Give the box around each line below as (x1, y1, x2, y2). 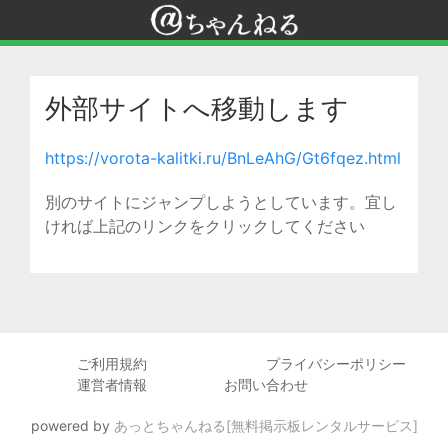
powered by (30, 417, 114, 434)
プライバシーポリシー (266, 355, 406, 372)
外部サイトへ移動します (45, 92, 349, 125)
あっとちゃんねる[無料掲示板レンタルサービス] (113, 417, 418, 434)
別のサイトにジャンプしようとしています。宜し (45, 192, 397, 212)
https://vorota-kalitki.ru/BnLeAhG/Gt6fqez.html (45, 148, 401, 168)
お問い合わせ (224, 376, 308, 393)
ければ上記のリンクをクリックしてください (45, 216, 365, 236)
